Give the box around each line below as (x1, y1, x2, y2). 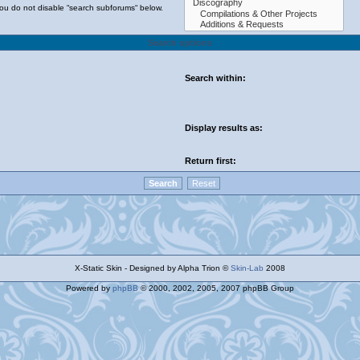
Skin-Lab (231, 264, 264, 272)
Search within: (185, 73, 246, 83)
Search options (148, 38, 212, 47)
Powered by (66, 284, 112, 292)
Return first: (185, 156, 236, 166)
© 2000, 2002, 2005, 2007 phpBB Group (138, 284, 294, 292)
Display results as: (185, 123, 263, 133)
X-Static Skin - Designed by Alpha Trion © (75, 264, 231, 272)
